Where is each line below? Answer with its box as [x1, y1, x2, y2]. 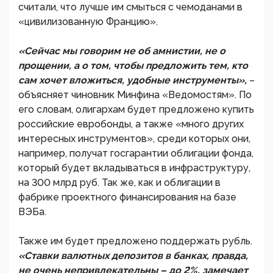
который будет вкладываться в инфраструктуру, [18, 162, 250, 174]
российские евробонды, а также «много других [18, 118, 244, 130]
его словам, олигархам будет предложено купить [18, 104, 254, 115]
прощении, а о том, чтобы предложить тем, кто [18, 60, 248, 71]
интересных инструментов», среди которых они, [18, 133, 250, 144]
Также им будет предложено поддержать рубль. [18, 235, 252, 247]
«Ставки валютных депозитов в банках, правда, [18, 250, 248, 261]
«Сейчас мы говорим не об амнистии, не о [18, 45, 225, 57]
